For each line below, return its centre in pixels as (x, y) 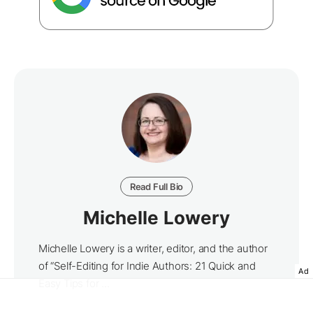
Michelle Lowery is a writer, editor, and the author (153, 249)
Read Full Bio (156, 187)
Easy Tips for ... (74, 284)
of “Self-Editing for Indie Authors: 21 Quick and (147, 266)
